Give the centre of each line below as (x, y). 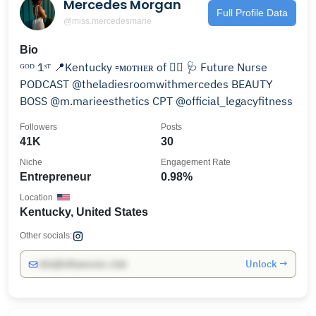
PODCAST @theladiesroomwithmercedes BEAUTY (126, 84)
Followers (38, 127)
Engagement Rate (196, 162)
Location (36, 197)
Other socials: (46, 236)
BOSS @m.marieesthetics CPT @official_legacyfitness (223, 101)
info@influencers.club (82, 264)
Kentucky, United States (84, 212)
